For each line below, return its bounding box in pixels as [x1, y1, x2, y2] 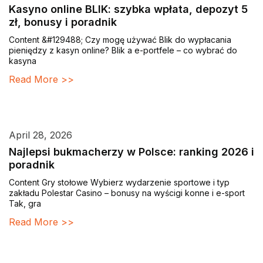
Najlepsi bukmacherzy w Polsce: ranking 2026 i [9, 146, 254, 159]
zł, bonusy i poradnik [9, 16, 117, 29]
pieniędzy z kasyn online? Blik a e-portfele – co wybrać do [9, 45, 237, 56]
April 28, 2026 [9, 129, 72, 141]
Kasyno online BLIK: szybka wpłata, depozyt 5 [9, 3, 248, 16]
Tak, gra [9, 198, 41, 209]
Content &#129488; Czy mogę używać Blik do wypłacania [9, 35, 231, 45]
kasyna [9, 56, 36, 66]
